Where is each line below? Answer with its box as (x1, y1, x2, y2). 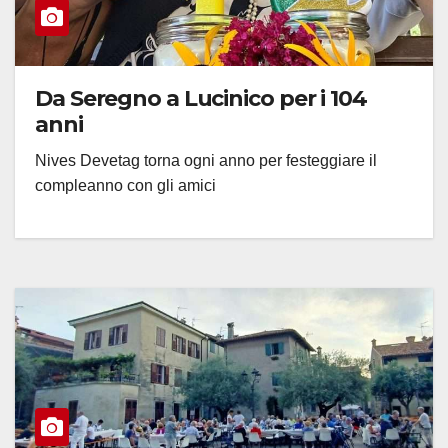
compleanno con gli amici (35, 176, 216, 194)
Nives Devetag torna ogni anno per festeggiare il (35, 151, 377, 169)
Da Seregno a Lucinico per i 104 (35, 84, 367, 112)
